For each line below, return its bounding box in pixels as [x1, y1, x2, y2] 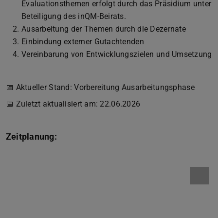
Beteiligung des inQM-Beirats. [21, 11, 127, 21]
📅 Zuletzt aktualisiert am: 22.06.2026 [6, 99, 141, 109]
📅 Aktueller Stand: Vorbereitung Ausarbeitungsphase [6, 82, 195, 92]
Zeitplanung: [6, 131, 57, 142]
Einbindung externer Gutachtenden [21, 36, 144, 46]
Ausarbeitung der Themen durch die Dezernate [21, 24, 186, 34]
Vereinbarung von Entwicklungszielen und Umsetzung [21, 49, 212, 59]
